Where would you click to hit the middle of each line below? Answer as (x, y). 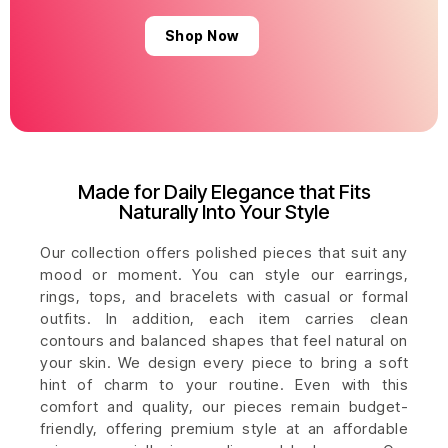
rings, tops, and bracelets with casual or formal (224, 296)
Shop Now (201, 36)
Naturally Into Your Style (224, 211)
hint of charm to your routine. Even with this (224, 384)
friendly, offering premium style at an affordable (224, 428)
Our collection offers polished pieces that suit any (224, 252)
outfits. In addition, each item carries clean (224, 318)
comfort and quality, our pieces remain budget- (224, 406)
